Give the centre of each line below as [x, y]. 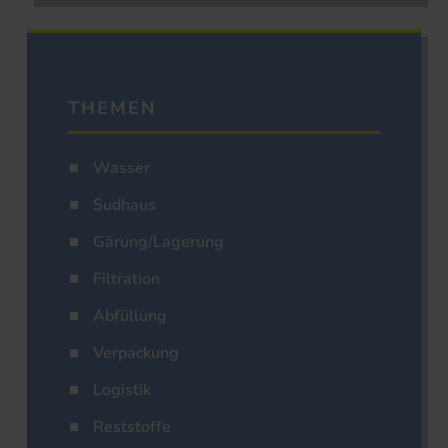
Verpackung [136, 353]
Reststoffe [132, 427]
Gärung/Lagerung [158, 242]
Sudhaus [124, 205]
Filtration [126, 279]
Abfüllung [130, 316]
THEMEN [112, 108]
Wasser [121, 168]
